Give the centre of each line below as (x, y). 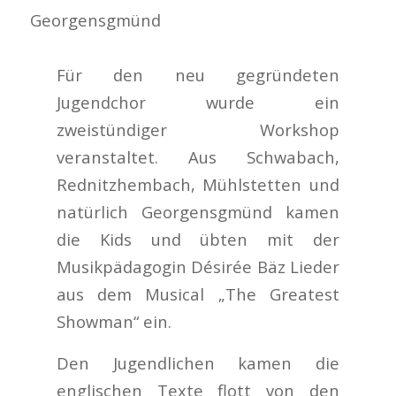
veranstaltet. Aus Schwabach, (198, 156)
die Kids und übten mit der (198, 239)
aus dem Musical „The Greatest (198, 293)
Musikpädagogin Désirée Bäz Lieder (198, 266)
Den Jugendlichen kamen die (198, 362)
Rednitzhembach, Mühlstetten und (198, 184)
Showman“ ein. (114, 321)
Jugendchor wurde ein (198, 102)
